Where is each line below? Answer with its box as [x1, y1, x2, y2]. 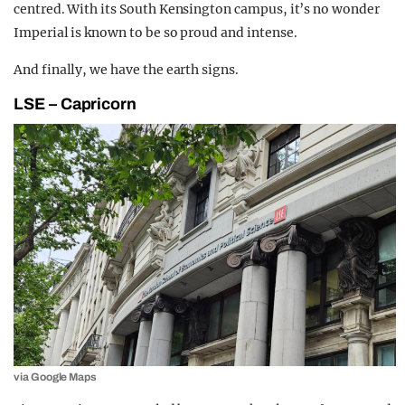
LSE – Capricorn [14, 94, 137, 113]
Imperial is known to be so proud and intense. [14, 24, 297, 41]
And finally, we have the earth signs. [14, 61, 239, 78]
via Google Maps [14, 371, 98, 384]
